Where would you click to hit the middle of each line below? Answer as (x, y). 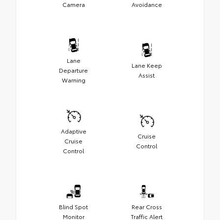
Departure (73, 70)
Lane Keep (147, 65)
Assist (147, 75)
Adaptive (73, 131)
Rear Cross (147, 207)
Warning (73, 80)
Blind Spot (73, 207)
